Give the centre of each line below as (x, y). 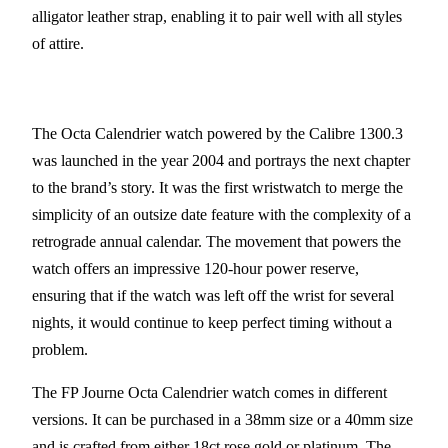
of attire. (58, 43)
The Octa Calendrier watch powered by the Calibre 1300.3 (217, 133)
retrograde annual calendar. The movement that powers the (216, 241)
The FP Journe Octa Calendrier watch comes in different (209, 392)
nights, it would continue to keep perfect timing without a (212, 322)
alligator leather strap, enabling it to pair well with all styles (217, 16)
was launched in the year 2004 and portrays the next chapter (221, 160)
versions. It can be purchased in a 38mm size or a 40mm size (222, 419)
